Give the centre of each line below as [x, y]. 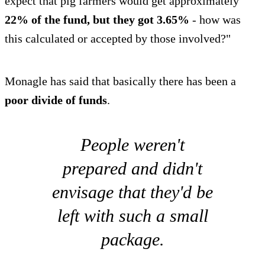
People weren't [132, 145]
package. [132, 240]
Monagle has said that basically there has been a [120, 81]
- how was [215, 20]
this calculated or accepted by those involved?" [118, 39]
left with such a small [132, 216]
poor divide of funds [56, 100]
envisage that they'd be [132, 192]
